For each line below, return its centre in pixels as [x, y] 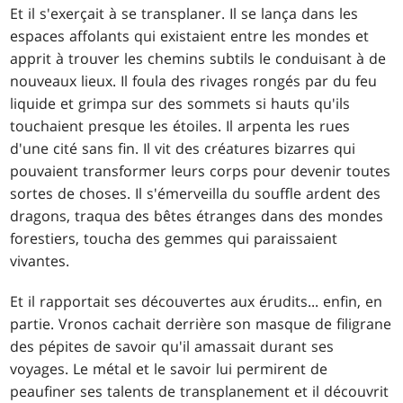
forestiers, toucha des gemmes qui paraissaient [174, 238]
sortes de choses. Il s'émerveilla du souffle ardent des [196, 193]
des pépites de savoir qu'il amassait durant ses [172, 346]
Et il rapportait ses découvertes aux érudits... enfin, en [197, 301]
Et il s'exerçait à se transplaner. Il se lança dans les [184, 13]
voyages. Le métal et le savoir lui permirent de [169, 368]
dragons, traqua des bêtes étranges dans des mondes [197, 215]
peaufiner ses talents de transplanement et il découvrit [200, 391]
